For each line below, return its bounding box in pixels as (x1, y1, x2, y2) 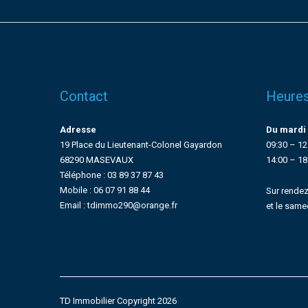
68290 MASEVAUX (60, 155, 133, 165)
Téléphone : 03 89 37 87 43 (60, 170, 164, 180)
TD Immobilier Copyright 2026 (60, 296, 177, 306)
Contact (60, 88, 108, 104)
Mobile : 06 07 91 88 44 (60, 185, 150, 195)
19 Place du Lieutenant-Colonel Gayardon (60, 140, 222, 150)
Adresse (60, 124, 96, 135)
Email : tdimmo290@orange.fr (60, 200, 177, 210)
